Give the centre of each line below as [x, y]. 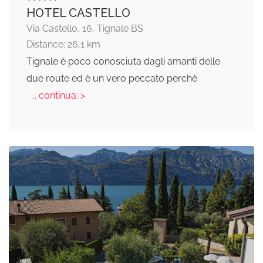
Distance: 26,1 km [63, 45]
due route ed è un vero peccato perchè [112, 79]
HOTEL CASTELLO [78, 13]
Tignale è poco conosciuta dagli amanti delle [123, 62]
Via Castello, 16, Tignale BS [85, 29]
